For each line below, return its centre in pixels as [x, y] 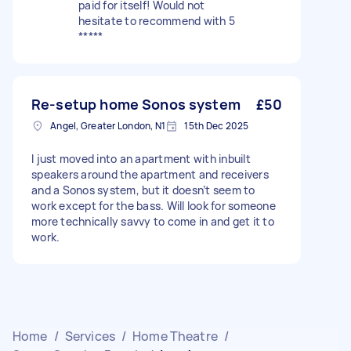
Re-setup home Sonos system [136, 104]
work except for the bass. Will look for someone [154, 206]
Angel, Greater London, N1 [108, 126]
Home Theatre [175, 336]
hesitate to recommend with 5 [157, 21]
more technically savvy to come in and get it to [153, 221]
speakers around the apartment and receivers [150, 174]
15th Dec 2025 [217, 126]
